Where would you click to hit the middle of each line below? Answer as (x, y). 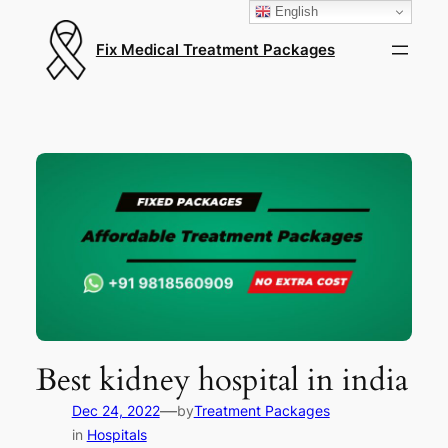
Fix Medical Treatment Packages (215, 50)
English (295, 11)
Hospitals (116, 435)
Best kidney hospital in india (221, 380)
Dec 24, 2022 (115, 411)
